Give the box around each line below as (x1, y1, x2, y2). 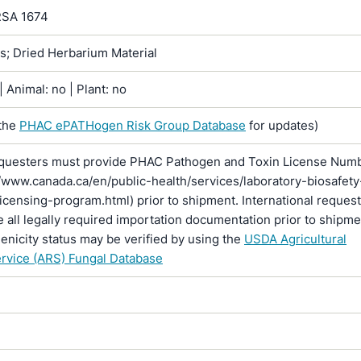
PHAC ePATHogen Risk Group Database (19, 118, 246, 133)
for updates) (246, 118, 318, 133)
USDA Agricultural (244, 231, 346, 247)
